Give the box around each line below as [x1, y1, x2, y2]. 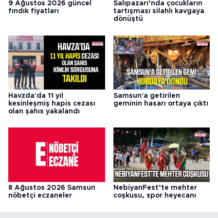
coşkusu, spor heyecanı [113, 192, 196, 200]
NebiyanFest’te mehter [113, 184, 197, 192]
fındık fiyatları [8, 8, 59, 15]
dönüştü [113, 16, 143, 23]
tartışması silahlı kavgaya [113, 8, 204, 15]
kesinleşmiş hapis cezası [8, 100, 95, 107]
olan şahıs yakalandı [8, 108, 80, 115]
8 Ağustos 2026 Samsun [8, 184, 95, 192]
